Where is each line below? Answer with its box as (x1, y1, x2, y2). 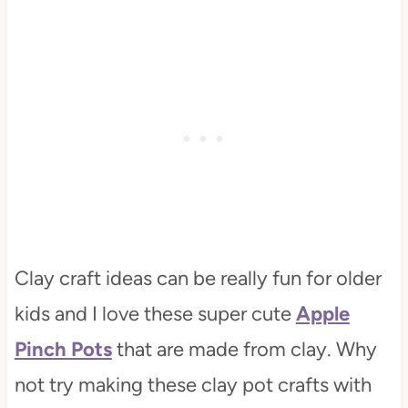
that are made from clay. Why (111, 337, 377, 362)
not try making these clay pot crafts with (14, 372, 372, 398)
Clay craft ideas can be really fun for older (14, 266, 382, 291)
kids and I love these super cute (14, 301, 296, 327)
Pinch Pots (14, 337, 112, 362)
